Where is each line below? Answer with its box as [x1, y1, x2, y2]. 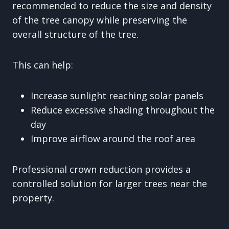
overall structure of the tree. [12, 28, 139, 40]
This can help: [12, 59, 73, 71]
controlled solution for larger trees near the [12, 177, 207, 190]
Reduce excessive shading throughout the [31, 104, 215, 116]
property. [12, 192, 54, 204]
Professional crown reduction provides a [12, 163, 191, 175]
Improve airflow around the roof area [31, 132, 195, 145]
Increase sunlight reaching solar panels [31, 89, 203, 102]
